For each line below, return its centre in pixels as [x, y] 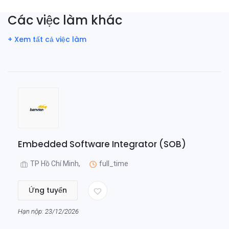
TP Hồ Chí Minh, [55, 164]
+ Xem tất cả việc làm [47, 39]
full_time [114, 164]
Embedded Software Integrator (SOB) [102, 144]
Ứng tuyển [48, 190]
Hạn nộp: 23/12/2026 [48, 211]
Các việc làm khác [65, 20]
